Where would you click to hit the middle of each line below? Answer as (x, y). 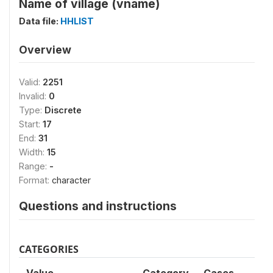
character (71, 180)
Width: (33, 152)
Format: (35, 180)
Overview (45, 50)
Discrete (63, 110)
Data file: (40, 21)
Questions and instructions (98, 206)
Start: (31, 124)
